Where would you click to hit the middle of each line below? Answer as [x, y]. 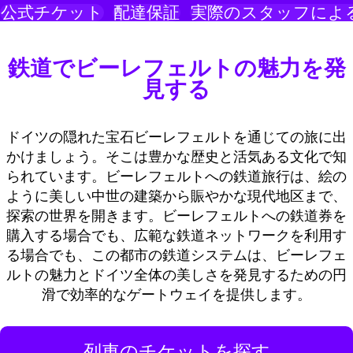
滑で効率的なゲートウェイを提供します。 [176, 294]
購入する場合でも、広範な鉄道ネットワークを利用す [176, 235]
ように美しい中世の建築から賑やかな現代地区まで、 [176, 196]
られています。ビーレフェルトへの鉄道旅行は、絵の [176, 176]
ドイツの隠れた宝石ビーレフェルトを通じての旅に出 [176, 137]
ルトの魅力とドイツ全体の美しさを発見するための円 [176, 275]
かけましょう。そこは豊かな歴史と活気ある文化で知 [176, 156]
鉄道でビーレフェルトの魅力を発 [176, 67]
